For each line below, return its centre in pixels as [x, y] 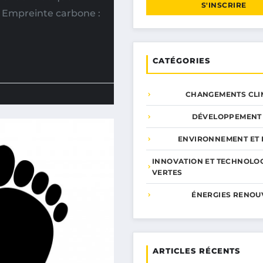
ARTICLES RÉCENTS [196, 251]
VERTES [167, 172]
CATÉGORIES [181, 60]
